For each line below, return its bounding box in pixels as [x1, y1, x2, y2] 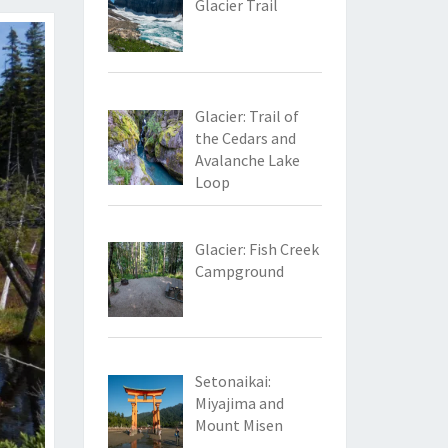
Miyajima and [194, 393, 284, 414]
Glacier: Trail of [194, 105, 299, 126]
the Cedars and [194, 127, 296, 148]
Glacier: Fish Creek [194, 238, 319, 259]
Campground [194, 260, 284, 281]
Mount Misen [194, 415, 283, 436]
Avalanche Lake [194, 149, 300, 170]
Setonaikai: [194, 371, 271, 392]
